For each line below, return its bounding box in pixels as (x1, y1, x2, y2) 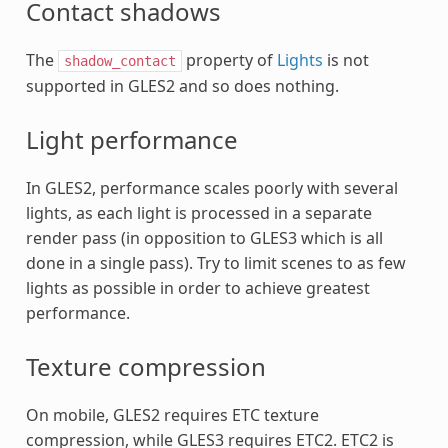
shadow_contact (63, 53, 176, 70)
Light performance (25, 123, 238, 157)
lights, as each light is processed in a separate (25, 202, 372, 225)
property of (181, 49, 277, 72)
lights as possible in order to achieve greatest (25, 277, 370, 300)
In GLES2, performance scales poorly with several (25, 177, 398, 200)
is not (322, 49, 369, 72)
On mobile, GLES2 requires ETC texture (25, 404, 319, 427)
